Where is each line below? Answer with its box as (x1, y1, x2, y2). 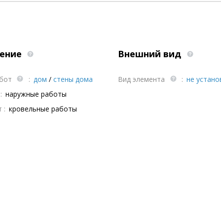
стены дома (53, 74, 93, 84)
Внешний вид (118, 48, 184, 60)
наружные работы (5, 89, 67, 99)
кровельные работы (8, 104, 77, 113)
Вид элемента (118, 74, 167, 84)
